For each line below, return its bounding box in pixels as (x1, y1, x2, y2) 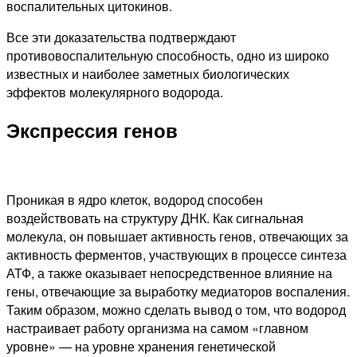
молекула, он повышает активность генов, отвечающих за (6, 227, 348, 246)
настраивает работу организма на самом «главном (6, 319, 308, 338)
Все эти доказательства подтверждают (6, 27, 236, 46)
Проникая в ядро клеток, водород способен (6, 190, 263, 210)
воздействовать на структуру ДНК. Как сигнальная (6, 209, 304, 228)
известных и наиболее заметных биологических (6, 64, 289, 83)
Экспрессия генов (6, 116, 178, 144)
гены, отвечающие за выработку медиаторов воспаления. (6, 282, 350, 301)
